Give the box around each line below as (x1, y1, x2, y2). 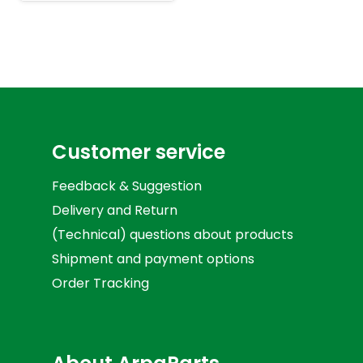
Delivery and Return (52, 200, 177, 220)
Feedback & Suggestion (52, 176, 202, 195)
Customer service (52, 138, 225, 165)
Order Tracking (52, 273, 149, 293)
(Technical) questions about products (52, 224, 293, 244)
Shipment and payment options (52, 249, 254, 268)
